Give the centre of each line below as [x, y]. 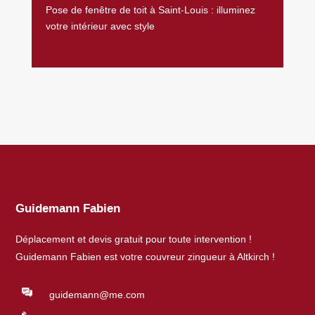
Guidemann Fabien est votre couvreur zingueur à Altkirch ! [146, 256]
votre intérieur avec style [100, 26]
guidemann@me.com [97, 294]
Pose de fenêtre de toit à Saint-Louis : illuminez [150, 9]
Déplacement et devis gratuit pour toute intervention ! [134, 239]
